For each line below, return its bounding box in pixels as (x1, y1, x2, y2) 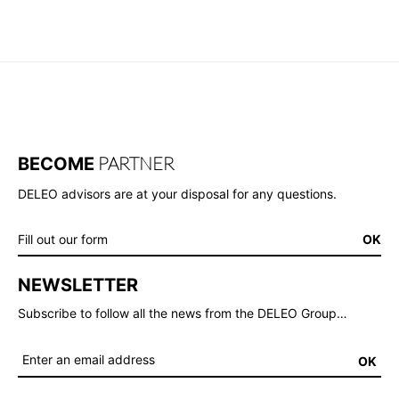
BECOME (18, 152, 94, 175)
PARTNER (94, 151, 174, 174)
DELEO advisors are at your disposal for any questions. (18, 185, 337, 201)
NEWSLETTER (18, 273, 138, 296)
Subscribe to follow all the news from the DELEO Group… (18, 305, 347, 321)
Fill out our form (18, 231, 108, 247)
